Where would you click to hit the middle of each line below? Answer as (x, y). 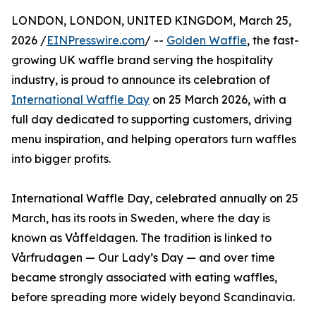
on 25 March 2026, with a (218, 100)
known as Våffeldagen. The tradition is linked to (141, 238)
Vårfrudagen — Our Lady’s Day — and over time (143, 258)
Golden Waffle (207, 41)
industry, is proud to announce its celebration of (141, 80)
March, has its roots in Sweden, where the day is (141, 218)
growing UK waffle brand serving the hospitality (142, 60)
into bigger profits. (61, 159)
